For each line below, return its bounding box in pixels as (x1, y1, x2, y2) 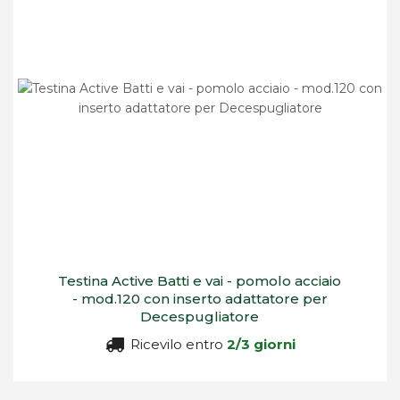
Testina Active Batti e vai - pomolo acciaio (58, 271, 342, 289)
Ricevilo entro (126, 335, 227, 353)
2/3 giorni (226, 335, 296, 353)
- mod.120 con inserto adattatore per (71, 289, 328, 307)
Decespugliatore (140, 307, 260, 325)
